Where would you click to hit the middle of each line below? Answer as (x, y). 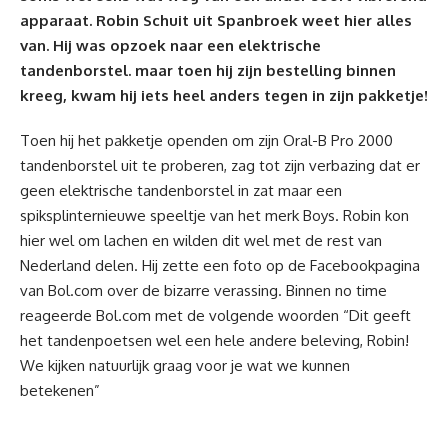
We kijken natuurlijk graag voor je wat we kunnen (185, 365)
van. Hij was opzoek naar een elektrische (170, 45)
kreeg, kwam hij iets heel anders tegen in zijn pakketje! (224, 95)
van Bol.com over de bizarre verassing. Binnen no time (203, 290)
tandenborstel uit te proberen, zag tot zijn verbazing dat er (220, 165)
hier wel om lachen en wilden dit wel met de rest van (201, 240)
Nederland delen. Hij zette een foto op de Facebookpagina (220, 265)
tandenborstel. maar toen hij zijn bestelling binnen (208, 70)
